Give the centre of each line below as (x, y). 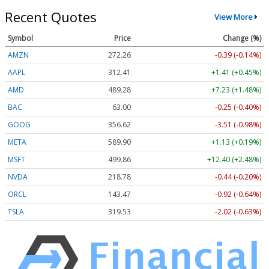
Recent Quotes (51, 17)
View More (233, 17)
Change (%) (242, 38)
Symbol (20, 38)
